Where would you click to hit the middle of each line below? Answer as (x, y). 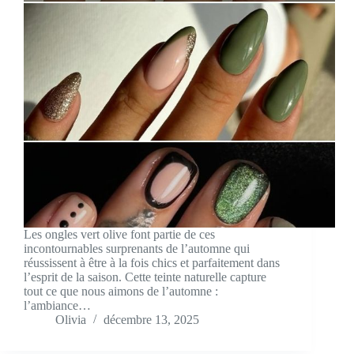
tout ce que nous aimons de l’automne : (121, 292)
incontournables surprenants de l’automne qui (137, 249)
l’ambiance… (57, 306)
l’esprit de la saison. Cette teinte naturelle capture (145, 277)
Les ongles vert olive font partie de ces (119, 235)
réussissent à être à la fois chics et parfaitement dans (152, 263)
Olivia (71, 320)
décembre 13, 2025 (151, 320)
